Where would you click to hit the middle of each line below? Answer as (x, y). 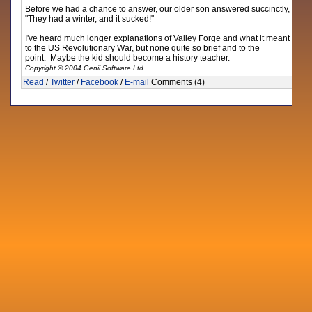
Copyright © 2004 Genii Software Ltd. (86, 68)
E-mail (137, 82)
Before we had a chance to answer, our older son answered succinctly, (158, 9)
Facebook (100, 82)
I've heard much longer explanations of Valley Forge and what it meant (158, 38)
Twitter (63, 82)
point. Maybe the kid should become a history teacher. (128, 58)
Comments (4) (177, 82)
